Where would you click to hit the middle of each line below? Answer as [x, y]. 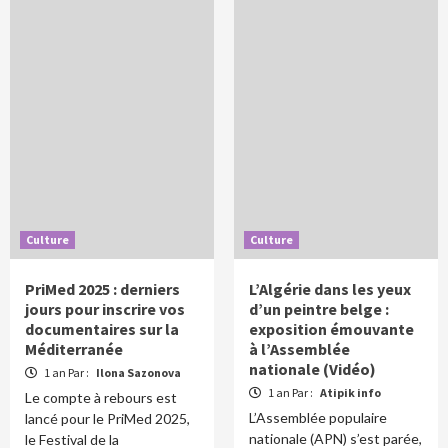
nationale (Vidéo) [312, 368]
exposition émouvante [331, 328]
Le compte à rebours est [101, 397]
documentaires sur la [102, 328]
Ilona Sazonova [138, 372]
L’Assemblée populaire [318, 417]
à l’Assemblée [299, 348]
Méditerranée [74, 348]
